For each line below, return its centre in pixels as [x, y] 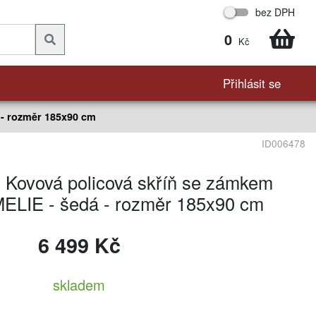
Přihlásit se [252, 83]
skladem [79, 285]
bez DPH [275, 12]
